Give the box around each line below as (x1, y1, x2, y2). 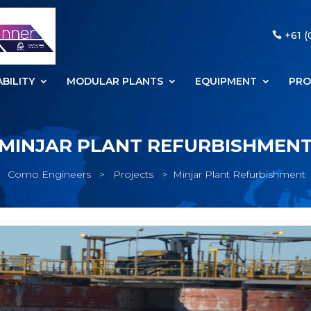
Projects (113, 168, 154, 180)
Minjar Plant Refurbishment (173, 168, 306, 180)
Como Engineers (8, 168, 92, 180)
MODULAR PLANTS (66, 75, 163, 87)
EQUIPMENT (194, 75, 257, 87)
